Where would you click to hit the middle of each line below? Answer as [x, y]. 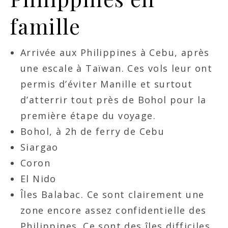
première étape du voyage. [88, 115]
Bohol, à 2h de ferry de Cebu [93, 131]
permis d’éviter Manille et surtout [107, 84]
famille [46, 26]
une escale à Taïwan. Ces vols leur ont [117, 68]
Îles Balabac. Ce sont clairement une [112, 194]
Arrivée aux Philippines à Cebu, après [115, 52]
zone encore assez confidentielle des [113, 210]
